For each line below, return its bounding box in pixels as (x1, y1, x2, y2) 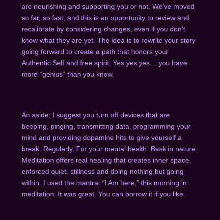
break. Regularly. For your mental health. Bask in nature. (21, 145, 197, 153)
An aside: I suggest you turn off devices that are (21, 111, 170, 119)
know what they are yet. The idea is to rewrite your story (21, 36, 195, 45)
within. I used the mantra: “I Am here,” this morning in (21, 179, 187, 187)
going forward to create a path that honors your (21, 48, 168, 56)
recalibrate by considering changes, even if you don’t (21, 25, 185, 33)
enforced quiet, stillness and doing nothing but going (21, 167, 184, 176)
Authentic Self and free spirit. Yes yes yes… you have (21, 59, 187, 67)
